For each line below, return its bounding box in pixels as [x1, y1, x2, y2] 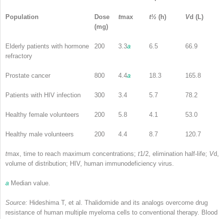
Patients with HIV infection [5, 91, 81, 99]
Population [5, 13, 39, 21]
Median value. [11, 179, 50, 187]
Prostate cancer [5, 71, 50, 79]
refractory [5, 52, 32, 60]
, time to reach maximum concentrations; [20, 150, 138, 157]
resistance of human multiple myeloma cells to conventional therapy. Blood [5, 208, 218, 216]
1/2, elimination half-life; [140, 150, 209, 157]
